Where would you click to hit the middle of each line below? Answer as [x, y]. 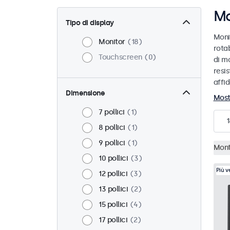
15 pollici [113, 205]
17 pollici [113, 220]
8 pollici [112, 128]
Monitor [112, 42]
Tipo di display [90, 23]
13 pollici [113, 189]
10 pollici [113, 159]
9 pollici [112, 143]
